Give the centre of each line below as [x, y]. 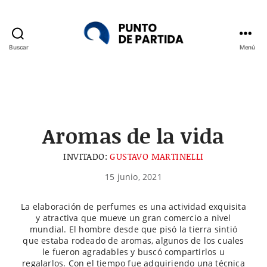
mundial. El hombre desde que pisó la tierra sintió [133, 229]
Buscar [19, 47]
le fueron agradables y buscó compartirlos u [133, 252]
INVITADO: [87, 156]
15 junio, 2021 [133, 177]
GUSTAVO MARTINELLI [157, 156]
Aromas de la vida [133, 136]
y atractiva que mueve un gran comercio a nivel [133, 218]
